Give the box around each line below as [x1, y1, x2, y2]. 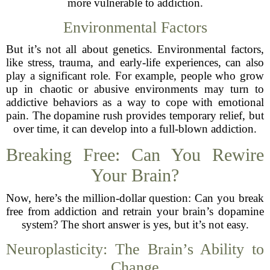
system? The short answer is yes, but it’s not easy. [21, 218, 249, 231]
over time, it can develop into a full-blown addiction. [13, 122, 257, 135]
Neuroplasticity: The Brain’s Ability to [6, 240, 264, 258]
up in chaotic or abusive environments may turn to [6, 83, 264, 95]
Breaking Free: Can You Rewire [6, 145, 264, 165]
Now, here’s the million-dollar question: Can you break [6, 192, 264, 204]
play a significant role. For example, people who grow [6, 69, 264, 82]
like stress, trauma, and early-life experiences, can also [6, 56, 264, 69]
